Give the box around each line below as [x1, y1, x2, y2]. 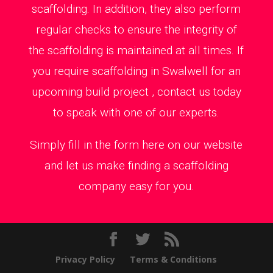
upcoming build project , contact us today [31, 84, 241, 99]
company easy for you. [79, 179, 194, 193]
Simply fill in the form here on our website [30, 137, 243, 152]
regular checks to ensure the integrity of [35, 22, 237, 37]
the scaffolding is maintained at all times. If [29, 43, 244, 57]
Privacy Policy [55, 253, 116, 265]
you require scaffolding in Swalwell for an [32, 63, 241, 78]
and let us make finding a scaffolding [44, 158, 229, 172]
